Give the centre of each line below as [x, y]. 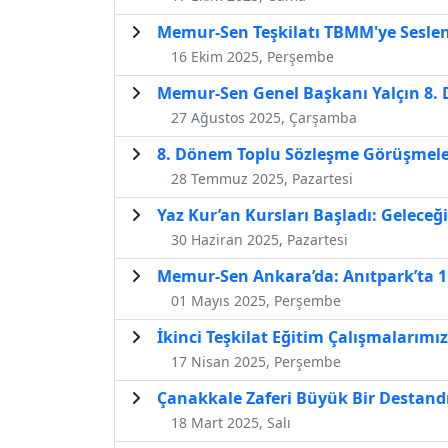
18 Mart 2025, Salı [231, 422]
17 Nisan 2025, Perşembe [256, 361]
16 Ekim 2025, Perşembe [252, 56]
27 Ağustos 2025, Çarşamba [264, 117]
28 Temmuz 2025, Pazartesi [262, 178]
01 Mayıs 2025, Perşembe [256, 300]
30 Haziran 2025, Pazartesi [259, 239]
